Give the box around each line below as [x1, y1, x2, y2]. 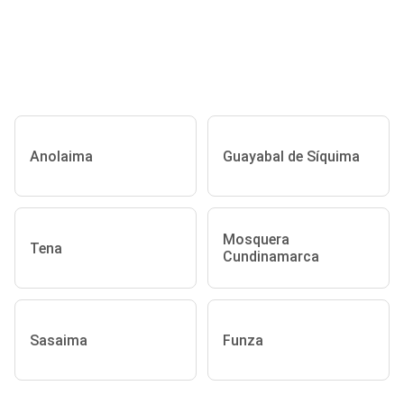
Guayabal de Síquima [223, 147, 360, 165]
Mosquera [223, 231, 289, 249]
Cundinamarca [223, 248, 319, 266]
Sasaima [30, 331, 87, 349]
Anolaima [30, 147, 93, 165]
